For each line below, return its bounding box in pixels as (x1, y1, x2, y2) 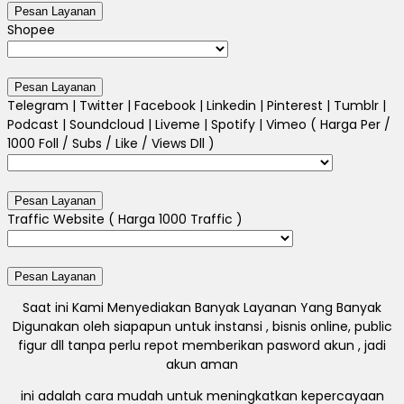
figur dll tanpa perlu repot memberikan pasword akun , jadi (18, 336, 386, 355)
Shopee (7, 21, 55, 40)
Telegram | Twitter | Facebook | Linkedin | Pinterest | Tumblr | (7, 96, 386, 115)
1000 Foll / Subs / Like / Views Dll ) (7, 134, 215, 153)
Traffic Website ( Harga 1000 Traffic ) (7, 210, 243, 229)
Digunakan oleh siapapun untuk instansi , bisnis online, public (12, 317, 392, 336)
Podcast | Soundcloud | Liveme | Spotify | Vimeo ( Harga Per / (7, 115, 390, 134)
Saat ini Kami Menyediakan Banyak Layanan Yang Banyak (23, 298, 381, 317)
